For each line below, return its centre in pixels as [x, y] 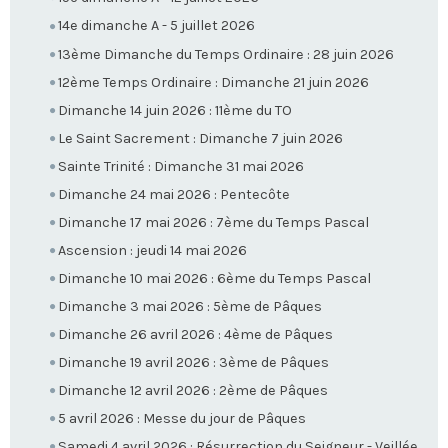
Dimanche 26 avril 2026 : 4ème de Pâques [195, 335]
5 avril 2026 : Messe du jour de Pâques [182, 419]
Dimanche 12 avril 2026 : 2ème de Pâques [193, 391]
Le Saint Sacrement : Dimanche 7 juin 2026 [200, 138]
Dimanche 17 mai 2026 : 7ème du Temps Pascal [213, 222]
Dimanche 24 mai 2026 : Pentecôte [174, 194]
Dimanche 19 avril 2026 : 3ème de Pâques [193, 363]
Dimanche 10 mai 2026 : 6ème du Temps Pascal [214, 279]
